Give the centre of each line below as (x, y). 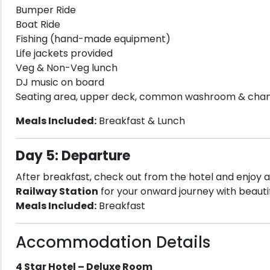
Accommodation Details (113, 242)
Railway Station (57, 191)
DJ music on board (60, 82)
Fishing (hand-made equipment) (93, 39)
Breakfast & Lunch (140, 121)
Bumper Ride (46, 10)
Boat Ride (38, 24)
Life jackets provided (64, 53)
